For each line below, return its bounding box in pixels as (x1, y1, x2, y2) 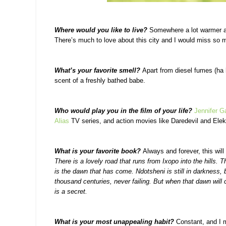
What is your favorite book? (54, 147, 141, 155)
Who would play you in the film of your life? (54, 107, 192, 115)
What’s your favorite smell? (54, 67, 140, 75)
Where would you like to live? (54, 26, 147, 34)
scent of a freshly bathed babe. (54, 77, 145, 85)
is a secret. (54, 188, 87, 196)
